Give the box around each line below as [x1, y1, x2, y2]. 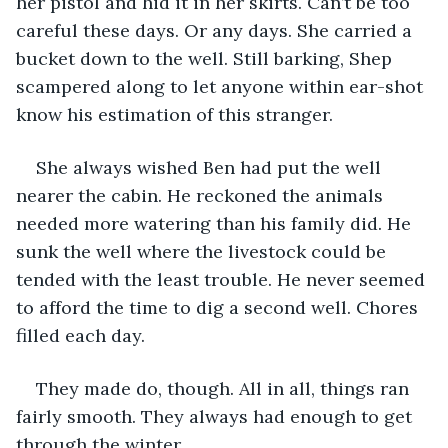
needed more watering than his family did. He [16, 211, 416, 235]
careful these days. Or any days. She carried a [16, 18, 417, 42]
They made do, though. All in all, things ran [36, 376, 414, 400]
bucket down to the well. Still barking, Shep [16, 46, 397, 70]
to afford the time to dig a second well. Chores [16, 295, 423, 319]
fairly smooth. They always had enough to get [16, 404, 417, 428]
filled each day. [16, 323, 145, 347]
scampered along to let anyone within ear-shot [16, 74, 428, 98]
